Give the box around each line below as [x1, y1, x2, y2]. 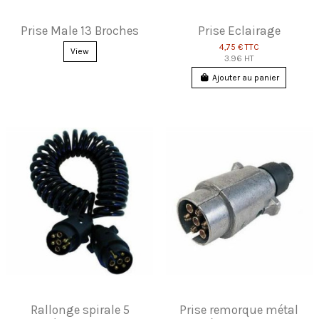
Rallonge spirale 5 [30, 302, 130, 317]
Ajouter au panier [211, 73, 279, 83]
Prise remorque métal [179, 302, 299, 317]
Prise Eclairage [197, 23, 281, 38]
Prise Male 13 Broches [21, 23, 140, 38]
